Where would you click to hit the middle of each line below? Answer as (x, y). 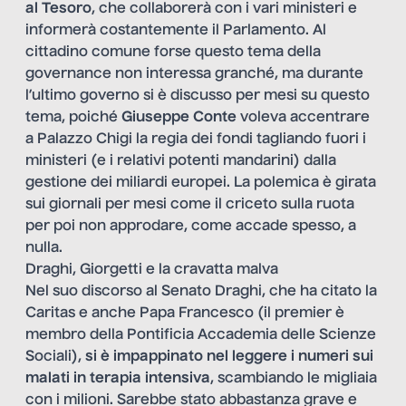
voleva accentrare (303, 118)
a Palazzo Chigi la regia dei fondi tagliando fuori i (196, 140)
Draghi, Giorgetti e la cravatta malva (152, 271)
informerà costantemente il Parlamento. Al (176, 31)
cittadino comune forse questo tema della (173, 53)
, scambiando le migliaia (294, 379)
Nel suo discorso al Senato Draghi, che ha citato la (201, 292)
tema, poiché (73, 118)
